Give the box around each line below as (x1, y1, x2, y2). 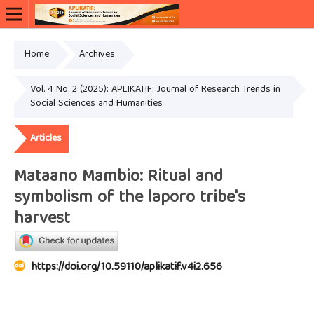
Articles (29, 130, 62, 148)
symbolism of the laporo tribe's (13, 183, 245, 213)
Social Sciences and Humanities (29, 95, 163, 113)
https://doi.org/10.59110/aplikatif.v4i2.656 (31, 258, 222, 278)
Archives (78, 46, 115, 64)
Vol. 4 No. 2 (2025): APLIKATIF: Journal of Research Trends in (29, 81, 280, 99)
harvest (13, 204, 70, 234)
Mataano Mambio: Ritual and (13, 162, 223, 192)
